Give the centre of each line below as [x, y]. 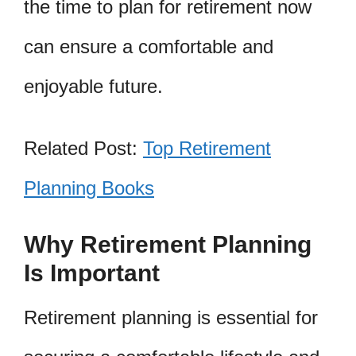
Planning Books [89, 188]
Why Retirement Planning [168, 244]
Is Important [92, 273]
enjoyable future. [93, 87]
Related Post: [83, 149]
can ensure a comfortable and [149, 47]
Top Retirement [207, 149]
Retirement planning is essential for [171, 317]
